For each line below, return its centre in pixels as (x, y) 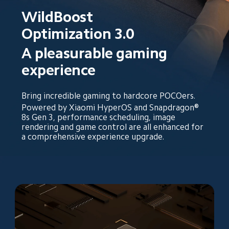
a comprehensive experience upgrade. (93, 136)
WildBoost (59, 17)
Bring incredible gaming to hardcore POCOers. (109, 96)
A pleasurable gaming (96, 53)
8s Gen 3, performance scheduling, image (100, 117)
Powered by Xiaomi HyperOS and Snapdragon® (111, 107)
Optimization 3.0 (78, 34)
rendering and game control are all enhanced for (114, 127)
